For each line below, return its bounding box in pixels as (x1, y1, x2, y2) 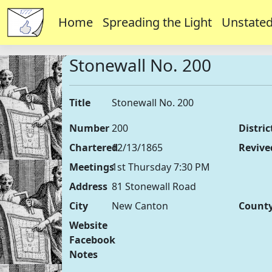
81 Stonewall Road (111, 180, 196, 193)
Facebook (69, 233, 115, 246)
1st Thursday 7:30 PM (111, 160, 210, 174)
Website (69, 219, 107, 232)
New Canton (111, 199, 168, 212)
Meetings (69, 160, 114, 174)
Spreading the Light (103, 14, 212, 30)
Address (69, 180, 107, 193)
